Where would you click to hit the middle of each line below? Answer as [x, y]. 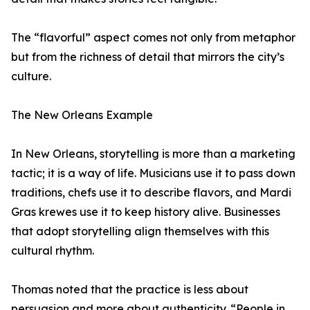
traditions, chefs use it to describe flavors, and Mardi [151, 192]
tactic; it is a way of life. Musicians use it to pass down [153, 173]
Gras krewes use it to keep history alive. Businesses [146, 212]
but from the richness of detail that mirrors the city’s [148, 57]
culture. [31, 76]
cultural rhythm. [53, 250]
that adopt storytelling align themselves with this [140, 231]
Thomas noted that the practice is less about [130, 289]
